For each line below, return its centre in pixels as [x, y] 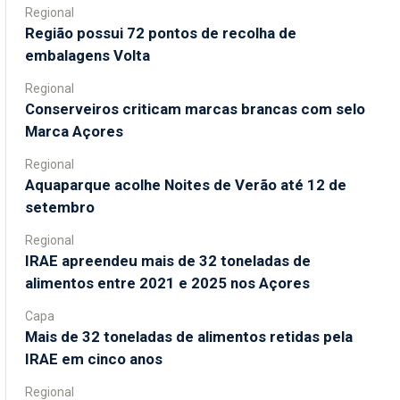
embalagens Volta [87, 55]
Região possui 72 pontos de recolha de [161, 33]
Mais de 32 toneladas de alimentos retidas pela [189, 336]
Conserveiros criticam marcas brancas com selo [195, 108]
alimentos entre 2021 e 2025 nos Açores [167, 283]
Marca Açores [74, 131]
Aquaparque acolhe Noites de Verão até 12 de [186, 184]
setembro [60, 207]
